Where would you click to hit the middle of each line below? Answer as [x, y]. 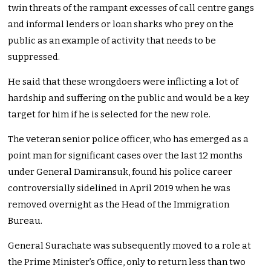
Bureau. [26, 221]
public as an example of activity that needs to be [112, 41]
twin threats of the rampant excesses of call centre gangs [131, 8]
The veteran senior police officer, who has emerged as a [129, 139]
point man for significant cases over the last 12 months [126, 156]
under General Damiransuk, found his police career [120, 172]
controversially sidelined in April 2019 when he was [119, 188]
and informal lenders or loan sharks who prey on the [121, 24]
